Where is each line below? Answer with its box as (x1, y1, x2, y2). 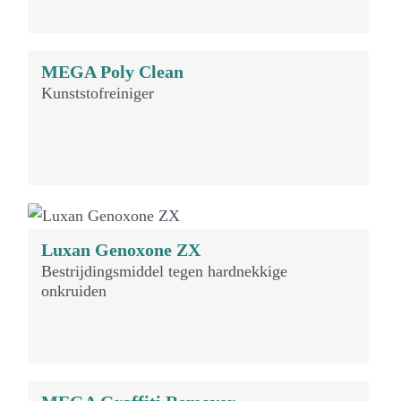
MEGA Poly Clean (41, 61, 184, 81)
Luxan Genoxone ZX (41, 239, 201, 260)
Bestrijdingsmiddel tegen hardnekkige (41, 262, 288, 281)
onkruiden (41, 282, 107, 301)
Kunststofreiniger (41, 84, 155, 103)
